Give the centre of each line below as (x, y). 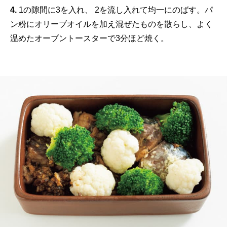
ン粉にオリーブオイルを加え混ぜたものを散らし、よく (111, 24)
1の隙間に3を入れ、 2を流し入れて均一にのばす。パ (115, 10)
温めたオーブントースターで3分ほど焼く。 (89, 39)
